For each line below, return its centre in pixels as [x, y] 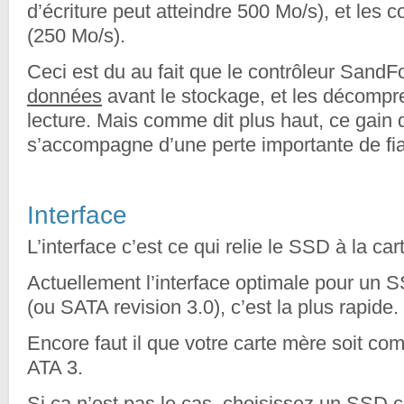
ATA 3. [55, 367]
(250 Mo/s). [76, 36]
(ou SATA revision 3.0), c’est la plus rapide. [213, 307]
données [64, 96]
